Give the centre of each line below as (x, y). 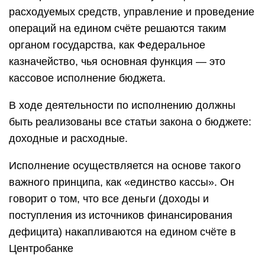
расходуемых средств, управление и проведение (132, 12)
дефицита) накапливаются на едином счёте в (122, 232)
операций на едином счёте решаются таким (117, 28)
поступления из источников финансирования (121, 215)
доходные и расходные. (68, 138)
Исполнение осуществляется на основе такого (125, 166)
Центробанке (41, 248)
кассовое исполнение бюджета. (87, 78)
